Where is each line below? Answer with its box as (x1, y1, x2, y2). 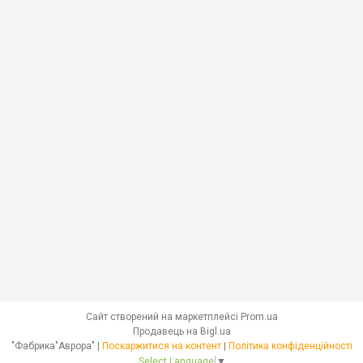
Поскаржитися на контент (101, 340, 221, 352)
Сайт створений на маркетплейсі (85, 311, 241, 323)
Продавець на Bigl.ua (132, 326, 231, 338)
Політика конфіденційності (228, 340, 352, 352)
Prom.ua (240, 311, 278, 323)
